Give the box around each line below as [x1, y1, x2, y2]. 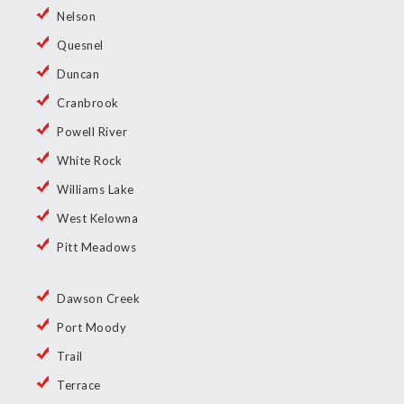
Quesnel [57, 38, 104, 53]
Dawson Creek [57, 291, 140, 307]
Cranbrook [57, 96, 119, 111]
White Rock [57, 153, 122, 169]
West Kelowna [57, 211, 138, 226]
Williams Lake [57, 182, 134, 197]
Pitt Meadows [57, 240, 136, 255]
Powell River [57, 124, 127, 140]
